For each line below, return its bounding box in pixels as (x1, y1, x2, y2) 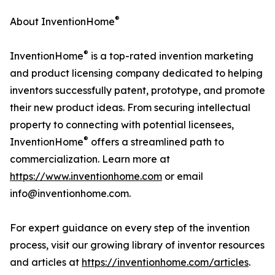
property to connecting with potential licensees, (10, 118, 234, 131)
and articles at (10, 256, 82, 268)
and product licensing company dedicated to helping (10, 67, 263, 79)
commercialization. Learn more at (10, 153, 170, 165)
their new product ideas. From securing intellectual (10, 101, 250, 114)
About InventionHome (10, 15, 115, 28)
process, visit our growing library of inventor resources (10, 239, 265, 251)
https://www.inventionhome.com (10, 170, 162, 182)
